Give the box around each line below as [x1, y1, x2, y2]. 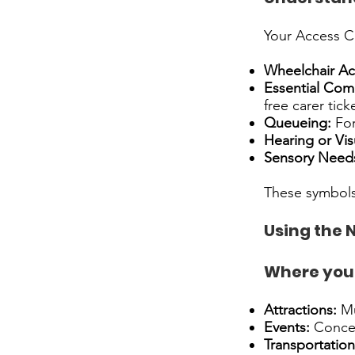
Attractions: [264, 301, 337, 319]
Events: [264, 319, 310, 336]
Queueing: [264, 114, 331, 132]
